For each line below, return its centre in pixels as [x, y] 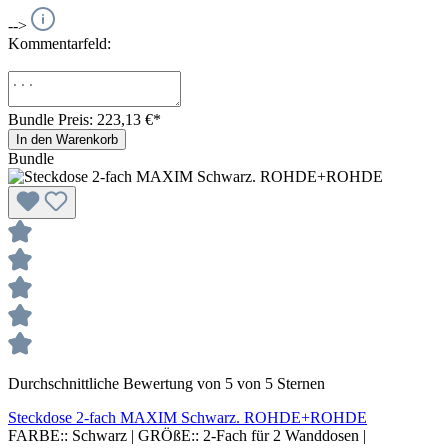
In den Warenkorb [67, 139]
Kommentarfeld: [59, 43]
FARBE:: [40, 435]
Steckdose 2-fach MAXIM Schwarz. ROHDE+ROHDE [187, 417]
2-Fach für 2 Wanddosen [283, 435]
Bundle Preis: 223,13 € [80, 119]
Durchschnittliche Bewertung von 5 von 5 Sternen [166, 383]
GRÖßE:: [168, 435]
